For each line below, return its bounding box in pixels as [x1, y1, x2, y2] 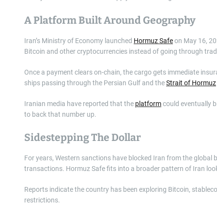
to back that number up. [24, 110, 96, 118]
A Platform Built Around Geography [24, 14, 196, 27]
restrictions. [24, 196, 60, 204]
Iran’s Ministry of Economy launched [24, 36, 134, 45]
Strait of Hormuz [166, 78, 216, 87]
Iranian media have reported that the [24, 99, 135, 108]
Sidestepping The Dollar [24, 131, 141, 144]
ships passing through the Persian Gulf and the [24, 78, 166, 87]
